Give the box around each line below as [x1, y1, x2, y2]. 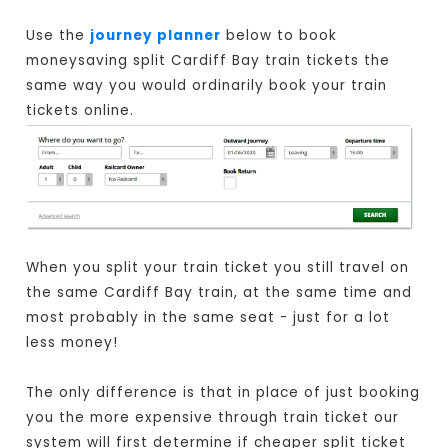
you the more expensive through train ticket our [26, 408, 400, 428]
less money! [26, 333, 119, 353]
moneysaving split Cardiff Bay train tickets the [26, 51, 391, 71]
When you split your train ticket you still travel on [26, 258, 410, 278]
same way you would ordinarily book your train [26, 76, 388, 96]
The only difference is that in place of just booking [26, 383, 421, 403]
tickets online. [26, 101, 135, 121]
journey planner [90, 26, 222, 46]
